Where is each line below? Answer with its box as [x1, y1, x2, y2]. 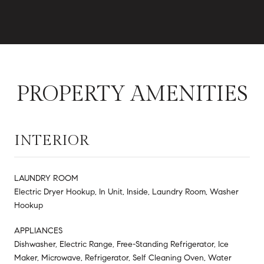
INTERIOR [14, 132, 89, 150]
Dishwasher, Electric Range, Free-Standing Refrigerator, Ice [14, 239, 229, 250]
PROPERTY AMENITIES [16, 82, 248, 107]
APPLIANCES [14, 226, 62, 236]
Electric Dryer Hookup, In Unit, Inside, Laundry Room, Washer [14, 187, 239, 197]
